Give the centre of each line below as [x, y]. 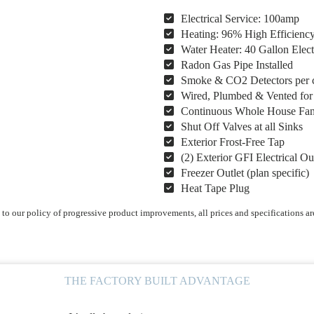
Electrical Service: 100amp [240, 19]
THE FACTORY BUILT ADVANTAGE [157, 280]
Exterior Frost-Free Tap [233, 142]
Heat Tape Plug [216, 189]
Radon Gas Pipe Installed [237, 65]
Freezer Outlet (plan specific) [245, 173]
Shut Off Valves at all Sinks [242, 127]
